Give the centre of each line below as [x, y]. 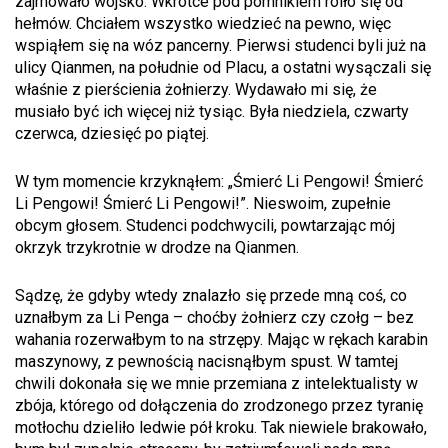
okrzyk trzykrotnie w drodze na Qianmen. [157, 248]
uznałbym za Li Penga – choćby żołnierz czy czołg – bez [214, 317]
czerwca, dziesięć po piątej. [112, 134]
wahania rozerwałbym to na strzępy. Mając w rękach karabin [221, 339]
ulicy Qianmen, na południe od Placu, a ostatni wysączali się [223, 68]
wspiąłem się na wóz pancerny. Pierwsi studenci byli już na [220, 46]
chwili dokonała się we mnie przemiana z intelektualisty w [216, 383]
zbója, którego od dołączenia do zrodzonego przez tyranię [219, 405]
